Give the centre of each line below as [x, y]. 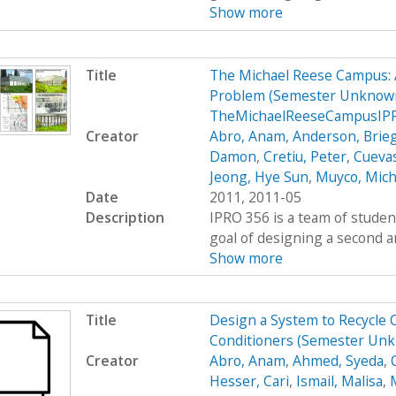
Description [125, 217]
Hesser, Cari [249, 381]
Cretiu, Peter [305, 156]
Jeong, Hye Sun [259, 176]
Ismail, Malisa [339, 381]
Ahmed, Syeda [338, 360]
